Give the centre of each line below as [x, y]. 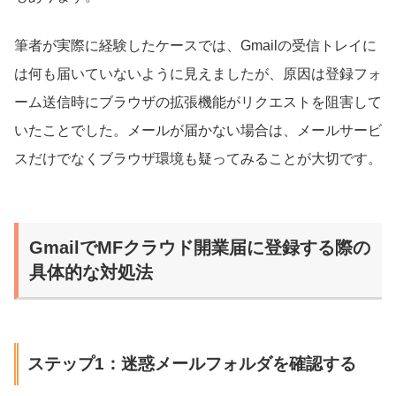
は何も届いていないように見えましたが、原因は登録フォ [198, 73]
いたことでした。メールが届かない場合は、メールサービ [198, 130]
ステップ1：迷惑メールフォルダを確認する [191, 364]
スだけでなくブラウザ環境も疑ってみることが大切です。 [198, 158]
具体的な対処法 [91, 272]
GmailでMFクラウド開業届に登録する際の [200, 247]
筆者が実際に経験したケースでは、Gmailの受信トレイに [195, 45]
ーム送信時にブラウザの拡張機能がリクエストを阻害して [198, 102]
